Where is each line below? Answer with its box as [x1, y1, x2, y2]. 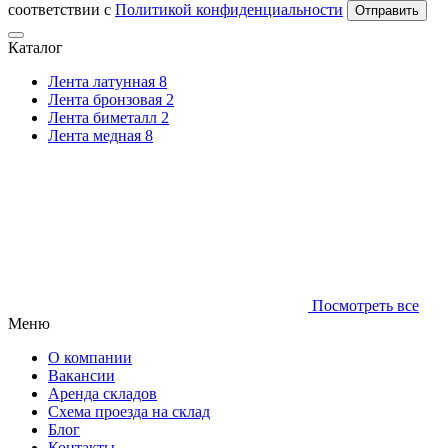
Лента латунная [48, 72, 159, 90]
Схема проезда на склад [48, 402, 210, 420]
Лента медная [48, 126, 145, 144]
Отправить [355, 2, 419, 18]
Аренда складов [48, 384, 157, 402]
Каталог [8, 38, 63, 56]
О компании [48, 348, 132, 366]
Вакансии [48, 366, 115, 384]
